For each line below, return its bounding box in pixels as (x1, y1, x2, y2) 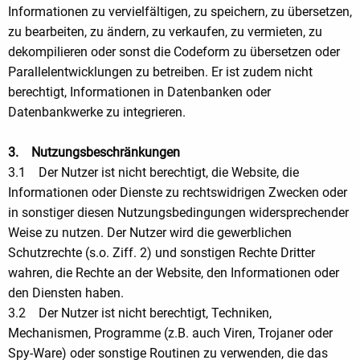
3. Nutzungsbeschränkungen (8, 144, 180, 160)
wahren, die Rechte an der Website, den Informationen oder (8, 264, 339, 280)
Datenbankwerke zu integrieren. (8, 104, 186, 120)
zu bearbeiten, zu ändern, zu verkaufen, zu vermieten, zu (8, 23, 322, 39)
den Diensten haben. (8, 284, 124, 301)
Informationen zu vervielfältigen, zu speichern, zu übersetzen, (8, 3, 352, 19)
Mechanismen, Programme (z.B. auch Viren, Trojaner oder (8, 325, 333, 341)
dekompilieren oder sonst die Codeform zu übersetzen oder (8, 43, 340, 59)
